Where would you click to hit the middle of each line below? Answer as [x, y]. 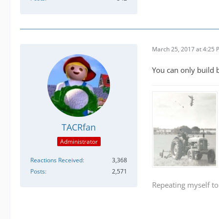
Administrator [79, 142]
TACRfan [79, 127]
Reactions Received [56, 160]
